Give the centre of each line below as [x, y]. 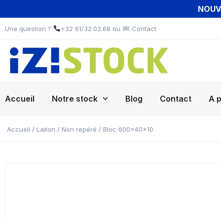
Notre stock [75, 99]
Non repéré [79, 129]
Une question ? [29, 28]
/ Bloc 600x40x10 [125, 129]
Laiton [46, 129]
